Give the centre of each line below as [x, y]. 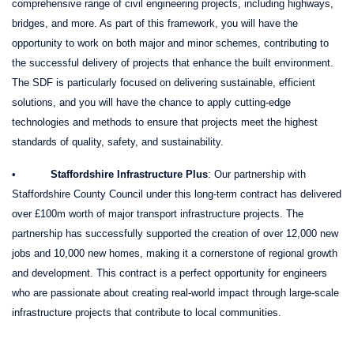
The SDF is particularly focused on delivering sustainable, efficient [164, 82]
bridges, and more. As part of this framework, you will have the [155, 23]
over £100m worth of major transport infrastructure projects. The [158, 213]
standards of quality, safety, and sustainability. [118, 141]
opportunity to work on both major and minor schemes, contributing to [170, 43]
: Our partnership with [257, 174]
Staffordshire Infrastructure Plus [129, 174]
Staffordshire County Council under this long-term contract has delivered [177, 194]
